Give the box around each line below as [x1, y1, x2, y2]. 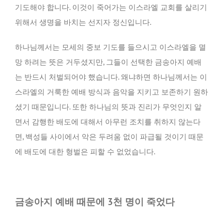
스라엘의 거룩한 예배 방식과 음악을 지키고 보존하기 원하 [15, 87, 208, 97]
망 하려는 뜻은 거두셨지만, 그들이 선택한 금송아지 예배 [15, 57, 202, 67]
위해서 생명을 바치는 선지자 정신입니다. [15, 17, 151, 27]
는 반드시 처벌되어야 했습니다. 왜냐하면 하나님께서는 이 [15, 72, 207, 82]
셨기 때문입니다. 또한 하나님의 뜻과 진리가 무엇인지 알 [15, 102, 202, 111]
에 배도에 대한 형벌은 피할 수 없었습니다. [15, 147, 155, 156]
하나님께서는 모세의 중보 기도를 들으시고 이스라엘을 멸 [15, 42, 206, 52]
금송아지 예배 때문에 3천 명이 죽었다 [15, 196, 175, 208]
